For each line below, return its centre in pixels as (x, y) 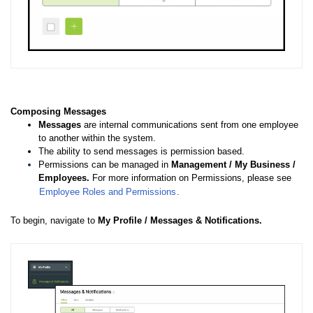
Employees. (65, 178)
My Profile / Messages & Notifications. (180, 221)
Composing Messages (58, 112)
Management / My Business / (233, 165)
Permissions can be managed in (105, 165)
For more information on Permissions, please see (192, 178)
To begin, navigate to (54, 221)
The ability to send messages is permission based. (143, 152)
